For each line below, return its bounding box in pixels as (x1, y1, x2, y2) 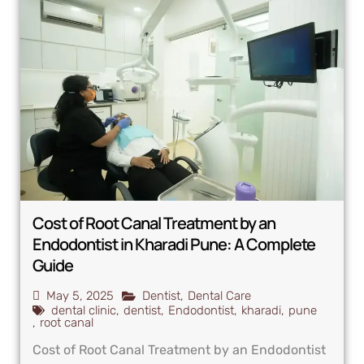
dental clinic (51, 303, 116, 318)
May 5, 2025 (46, 288, 114, 304)
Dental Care (188, 288, 251, 304)
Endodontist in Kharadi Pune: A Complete (32, 233, 315, 256)
